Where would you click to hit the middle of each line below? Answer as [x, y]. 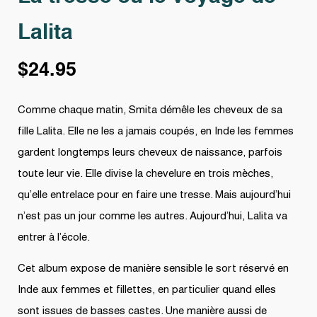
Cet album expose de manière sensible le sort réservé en [153, 269]
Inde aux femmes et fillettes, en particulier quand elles [147, 290]
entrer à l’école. [54, 237]
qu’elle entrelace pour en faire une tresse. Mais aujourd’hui [154, 195]
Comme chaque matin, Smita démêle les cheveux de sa [150, 110]
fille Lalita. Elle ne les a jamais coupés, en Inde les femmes [156, 131]
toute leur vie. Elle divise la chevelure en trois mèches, [145, 174]
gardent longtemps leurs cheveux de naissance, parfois [150, 152]
